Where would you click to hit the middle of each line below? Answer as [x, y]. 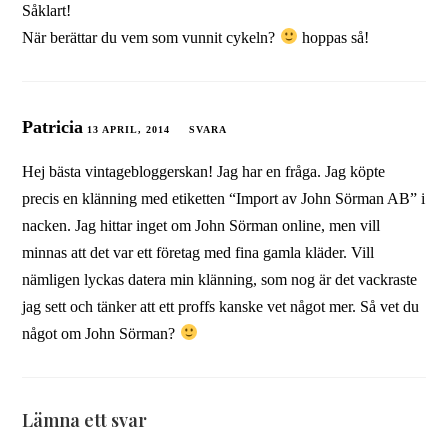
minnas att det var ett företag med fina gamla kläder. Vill [198, 252]
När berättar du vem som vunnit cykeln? [151, 37]
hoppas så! [333, 37]
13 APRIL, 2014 [129, 129]
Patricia [53, 126]
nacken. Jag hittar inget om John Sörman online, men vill [201, 225]
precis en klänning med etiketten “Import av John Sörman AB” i [224, 198]
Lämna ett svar [85, 419]
